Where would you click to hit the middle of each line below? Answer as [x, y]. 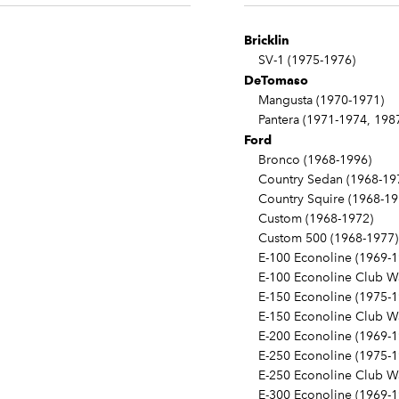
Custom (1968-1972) [309, 219]
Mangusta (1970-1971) [314, 101]
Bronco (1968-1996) [308, 160]
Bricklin [267, 41]
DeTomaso [276, 81]
